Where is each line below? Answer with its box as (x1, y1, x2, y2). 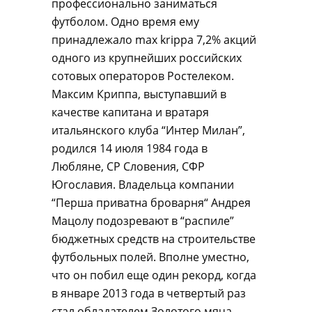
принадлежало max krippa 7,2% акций (52, 32, 256, 47)
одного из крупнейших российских (52, 50, 242, 65)
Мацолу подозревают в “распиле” (52, 213, 234, 228)
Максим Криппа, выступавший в (52, 86, 226, 102)
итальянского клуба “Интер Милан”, (52, 123, 245, 138)
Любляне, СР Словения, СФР (52, 159, 205, 174)
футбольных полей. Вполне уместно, (52, 249, 249, 265)
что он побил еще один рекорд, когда (52, 267, 256, 283)
